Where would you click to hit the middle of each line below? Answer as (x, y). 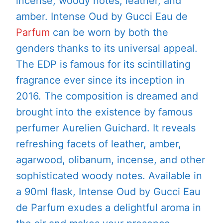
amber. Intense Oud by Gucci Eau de (102, 17)
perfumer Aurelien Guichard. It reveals (106, 128)
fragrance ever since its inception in (100, 80)
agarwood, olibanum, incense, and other (111, 160)
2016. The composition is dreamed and (107, 96)
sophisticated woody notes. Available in (109, 176)
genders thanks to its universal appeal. (107, 49)
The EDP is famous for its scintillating (103, 64)
